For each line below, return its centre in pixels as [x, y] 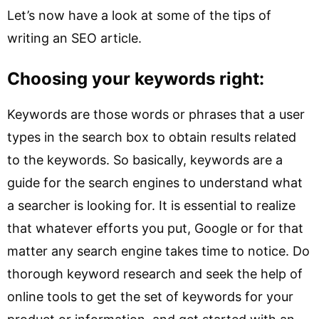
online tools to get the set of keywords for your [150, 297]
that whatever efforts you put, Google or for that [155, 228]
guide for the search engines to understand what [155, 183]
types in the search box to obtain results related [152, 137]
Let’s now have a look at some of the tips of [139, 15]
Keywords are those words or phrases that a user [156, 114]
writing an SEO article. [74, 38]
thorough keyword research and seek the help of [155, 274]
